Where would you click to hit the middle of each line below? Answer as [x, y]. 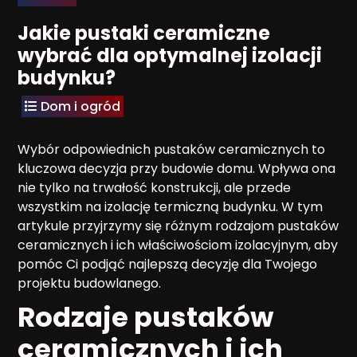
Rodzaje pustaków [145, 317]
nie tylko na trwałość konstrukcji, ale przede [154, 187]
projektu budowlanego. [89, 283]
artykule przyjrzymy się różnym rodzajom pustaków [178, 226]
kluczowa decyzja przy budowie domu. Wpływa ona [177, 168]
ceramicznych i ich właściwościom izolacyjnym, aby [178, 245]
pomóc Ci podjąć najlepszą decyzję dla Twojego [167, 264]
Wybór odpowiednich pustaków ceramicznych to [171, 149]
